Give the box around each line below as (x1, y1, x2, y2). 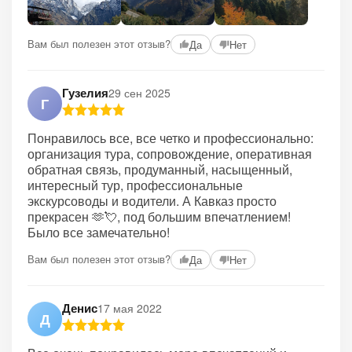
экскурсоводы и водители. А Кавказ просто (27, 191, 277, 210)
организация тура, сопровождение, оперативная (27, 144, 312, 163)
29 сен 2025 (108, 85, 170, 101)
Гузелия (62, 83, 108, 101)
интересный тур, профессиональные (27, 175, 243, 194)
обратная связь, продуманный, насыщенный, (27, 159, 292, 178)
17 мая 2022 (97, 300, 162, 317)
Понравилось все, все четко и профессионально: (27, 128, 313, 147)
